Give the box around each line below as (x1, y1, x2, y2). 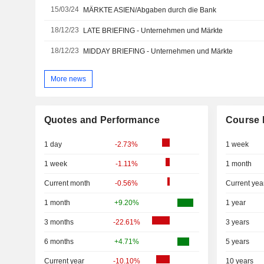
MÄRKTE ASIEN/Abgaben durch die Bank (83, 6, 217, 15)
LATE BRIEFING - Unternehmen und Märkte (83, 27, 223, 35)
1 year (225, 199, 246, 207)
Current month (44, 179, 90, 188)
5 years (225, 237, 249, 246)
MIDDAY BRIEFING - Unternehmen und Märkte (83, 47, 233, 56)
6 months (44, 237, 74, 246)
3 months (44, 218, 74, 227)
